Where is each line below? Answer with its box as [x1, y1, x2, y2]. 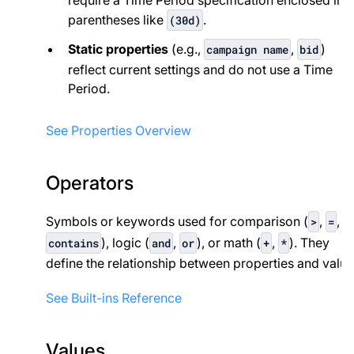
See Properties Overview [45, 122, 191, 139]
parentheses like [67, 11, 167, 28]
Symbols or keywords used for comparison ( [45, 213, 308, 230]
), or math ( [196, 235, 261, 251]
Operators [45, 171, 134, 195]
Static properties [67, 40, 168, 57]
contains [47, 235, 99, 251]
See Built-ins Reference [45, 290, 182, 307]
